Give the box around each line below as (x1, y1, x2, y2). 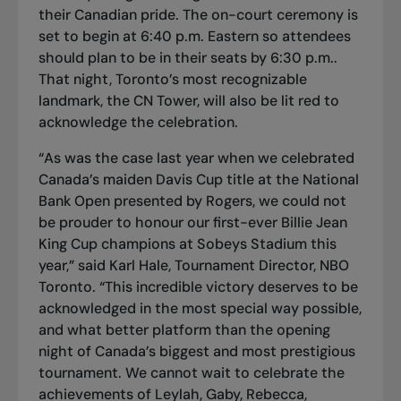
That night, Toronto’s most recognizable (38, 69, 307, 89)
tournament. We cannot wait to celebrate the (38, 363, 345, 382)
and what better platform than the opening (38, 320, 330, 339)
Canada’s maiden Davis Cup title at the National (38, 169, 359, 189)
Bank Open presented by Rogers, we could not (38, 191, 346, 210)
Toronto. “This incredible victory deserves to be (38, 277, 358, 296)
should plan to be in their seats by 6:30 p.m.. (38, 47, 337, 67)
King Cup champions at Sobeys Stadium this (38, 234, 337, 253)
